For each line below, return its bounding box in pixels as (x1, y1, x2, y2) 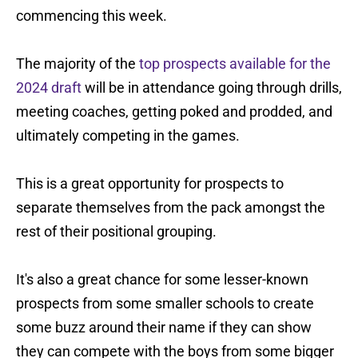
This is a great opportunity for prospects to (16, 175, 284, 193)
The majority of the (16, 55, 139, 73)
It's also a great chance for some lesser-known (16, 271, 308, 288)
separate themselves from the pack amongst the (16, 199, 325, 217)
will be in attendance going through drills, (82, 79, 342, 97)
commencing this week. (16, 7, 167, 25)
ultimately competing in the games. (16, 127, 240, 145)
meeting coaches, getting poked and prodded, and (16, 103, 332, 121)
